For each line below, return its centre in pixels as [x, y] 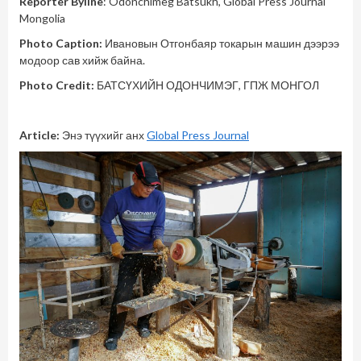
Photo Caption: [61, 44]
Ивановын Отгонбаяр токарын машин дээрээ [221, 44]
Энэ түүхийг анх [104, 135]
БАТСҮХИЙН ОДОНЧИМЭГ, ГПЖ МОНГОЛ [208, 85]
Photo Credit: [58, 85]
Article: [41, 135]
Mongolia [42, 19]
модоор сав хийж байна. [82, 60]
